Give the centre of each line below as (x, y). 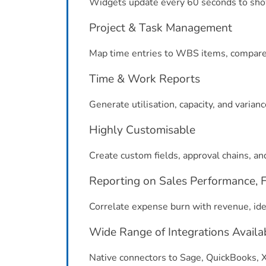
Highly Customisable (142, 130)
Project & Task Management (161, 28)
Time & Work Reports (145, 79)
